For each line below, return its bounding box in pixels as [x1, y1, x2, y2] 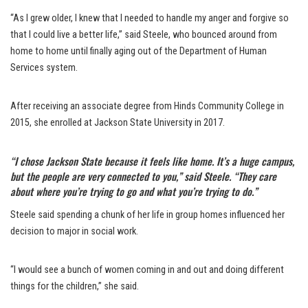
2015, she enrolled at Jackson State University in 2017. [10, 117, 225, 129]
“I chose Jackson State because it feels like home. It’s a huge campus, [10, 153, 294, 169]
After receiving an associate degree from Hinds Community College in [10, 100, 284, 113]
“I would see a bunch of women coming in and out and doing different [10, 264, 284, 276]
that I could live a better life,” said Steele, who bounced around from [10, 29, 277, 41]
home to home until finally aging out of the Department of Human [10, 45, 267, 58]
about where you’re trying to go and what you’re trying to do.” [10, 184, 257, 199]
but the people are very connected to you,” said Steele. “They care [10, 168, 276, 184]
